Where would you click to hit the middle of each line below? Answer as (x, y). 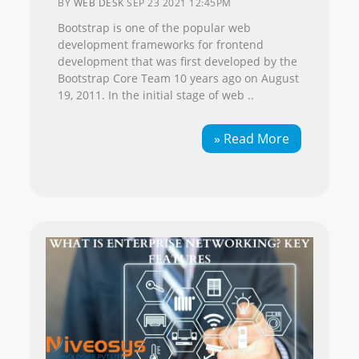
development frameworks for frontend (161, 44)
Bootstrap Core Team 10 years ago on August (179, 78)
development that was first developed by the (178, 61)
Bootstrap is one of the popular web (155, 27)
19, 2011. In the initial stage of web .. (156, 95)
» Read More (251, 138)
